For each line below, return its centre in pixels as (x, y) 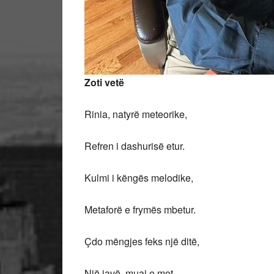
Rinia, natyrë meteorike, (136, 114)
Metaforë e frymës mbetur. (141, 209)
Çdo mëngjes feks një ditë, (142, 241)
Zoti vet (102, 82)
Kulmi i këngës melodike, (139, 178)
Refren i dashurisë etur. (135, 146)
